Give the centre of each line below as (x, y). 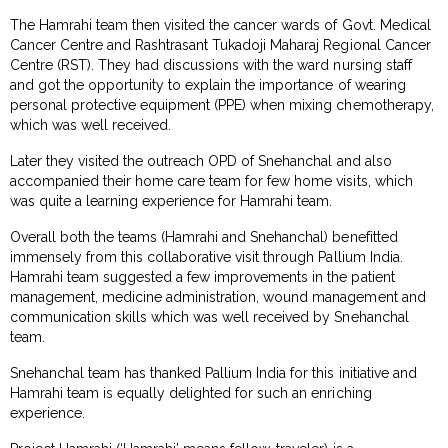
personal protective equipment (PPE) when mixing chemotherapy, (222, 104)
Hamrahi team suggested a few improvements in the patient (202, 276)
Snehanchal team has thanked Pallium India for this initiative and (213, 372)
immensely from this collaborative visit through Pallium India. (206, 256)
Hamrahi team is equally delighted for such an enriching (191, 392)
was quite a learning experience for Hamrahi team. (171, 200)
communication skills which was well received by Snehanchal (209, 316)
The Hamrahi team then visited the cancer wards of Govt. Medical (220, 24)
